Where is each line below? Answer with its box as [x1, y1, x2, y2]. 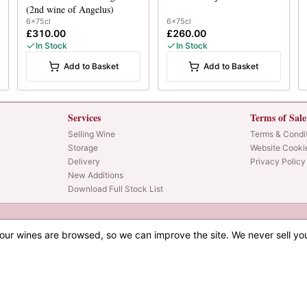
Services [68, 110, 101, 125]
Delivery [68, 156, 101, 167]
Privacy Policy [249, 156, 306, 167]
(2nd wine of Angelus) [26, 2, 114, 16]
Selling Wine [68, 128, 116, 139]
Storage [68, 142, 99, 153]
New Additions [68, 169, 124, 180]
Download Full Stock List [68, 183, 164, 194]
